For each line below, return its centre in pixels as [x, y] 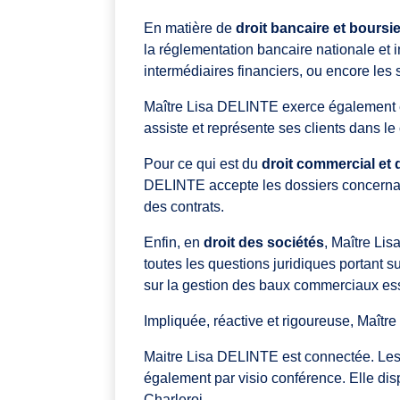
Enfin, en [174, 243]
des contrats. [186, 207]
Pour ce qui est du [203, 164]
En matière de [190, 29]
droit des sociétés [264, 243]
